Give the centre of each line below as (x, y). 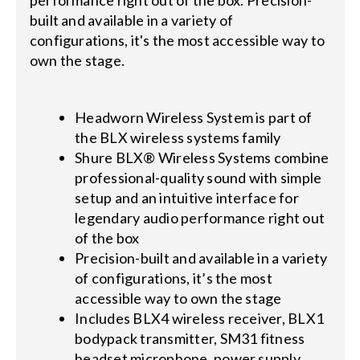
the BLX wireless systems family (178, 137)
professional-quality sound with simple (198, 178)
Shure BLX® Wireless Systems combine (202, 157)
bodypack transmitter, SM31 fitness (190, 338)
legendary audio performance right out (200, 218)
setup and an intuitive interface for (187, 198)
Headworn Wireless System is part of (194, 117)
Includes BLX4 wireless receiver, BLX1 (200, 318)
